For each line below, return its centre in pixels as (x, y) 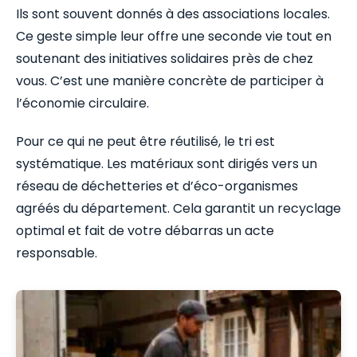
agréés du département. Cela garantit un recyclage (178, 209)
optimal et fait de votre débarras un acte (145, 231)
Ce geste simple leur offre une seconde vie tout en (174, 37)
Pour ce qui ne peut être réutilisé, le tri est (145, 142)
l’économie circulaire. (82, 104)
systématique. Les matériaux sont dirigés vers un (167, 164)
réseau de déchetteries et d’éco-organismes (157, 186)
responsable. (57, 253)
